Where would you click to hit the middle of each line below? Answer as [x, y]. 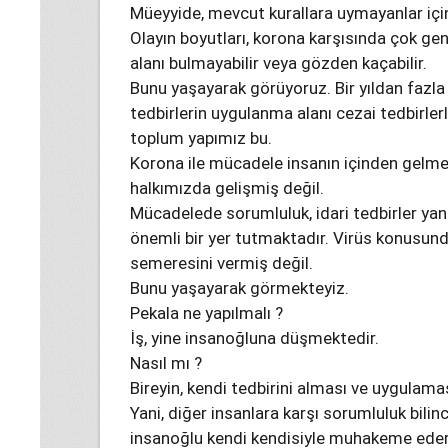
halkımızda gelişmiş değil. [227, 188]
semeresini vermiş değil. [221, 263]
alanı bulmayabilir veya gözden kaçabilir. [278, 63]
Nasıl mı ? [166, 363]
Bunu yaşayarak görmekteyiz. [239, 288]
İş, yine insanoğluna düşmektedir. [254, 338]
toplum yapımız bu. [201, 138]
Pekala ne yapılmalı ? [206, 313]
